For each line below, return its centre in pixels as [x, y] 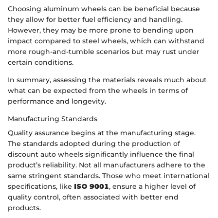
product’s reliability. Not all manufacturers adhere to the [107, 165]
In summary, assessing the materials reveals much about [107, 80]
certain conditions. [41, 62]
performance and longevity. [57, 101]
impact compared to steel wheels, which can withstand [106, 41]
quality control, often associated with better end [93, 197]
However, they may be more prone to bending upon [101, 30]
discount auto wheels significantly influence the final [101, 154]
